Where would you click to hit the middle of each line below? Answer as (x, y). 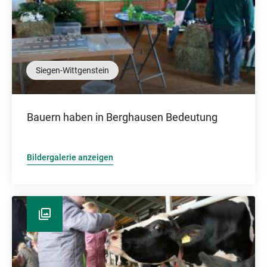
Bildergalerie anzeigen (70, 157)
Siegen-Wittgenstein (72, 70)
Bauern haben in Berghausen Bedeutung (122, 117)
